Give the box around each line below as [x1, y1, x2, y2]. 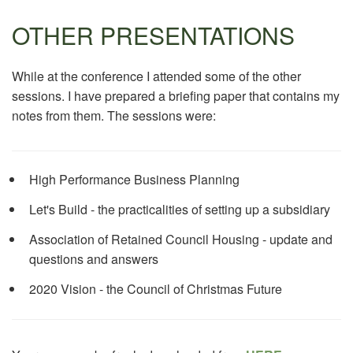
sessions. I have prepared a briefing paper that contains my [12, 86, 340, 105]
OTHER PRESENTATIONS [12, 17, 295, 52]
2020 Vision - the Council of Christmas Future [29, 279, 283, 298]
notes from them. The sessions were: [12, 106, 216, 124]
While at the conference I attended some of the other [12, 66, 301, 85]
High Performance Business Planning [29, 169, 240, 188]
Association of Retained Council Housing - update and [29, 229, 333, 248]
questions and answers [29, 249, 159, 268]
